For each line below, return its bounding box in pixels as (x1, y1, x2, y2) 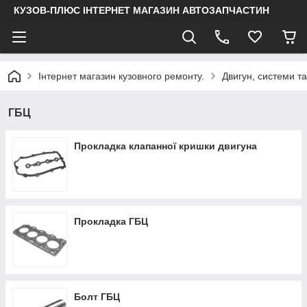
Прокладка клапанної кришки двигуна (74, 140, 257, 151)
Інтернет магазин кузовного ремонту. (38, 71, 204, 82)
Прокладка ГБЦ (74, 216, 148, 227)
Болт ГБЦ (74, 291, 120, 302)
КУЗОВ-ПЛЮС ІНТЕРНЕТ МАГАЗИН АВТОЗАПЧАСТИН (14, 5, 269, 16)
